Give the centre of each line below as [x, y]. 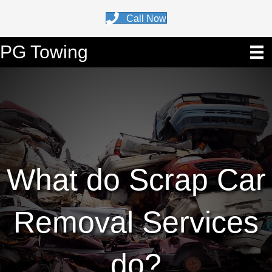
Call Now [146, 19]
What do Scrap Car [136, 180]
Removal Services [136, 223]
